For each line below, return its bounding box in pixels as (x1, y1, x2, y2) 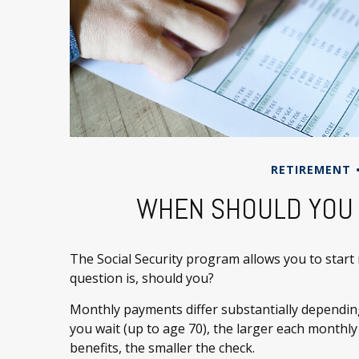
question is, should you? (70, 268, 214, 287)
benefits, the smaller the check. (70, 338, 255, 357)
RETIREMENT (270, 161, 351, 177)
